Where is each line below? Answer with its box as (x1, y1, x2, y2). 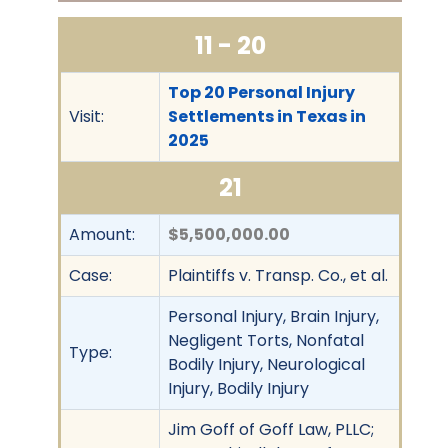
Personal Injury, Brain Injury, (168, 304, 379, 328)
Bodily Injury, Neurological (168, 352, 365, 376)
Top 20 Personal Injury (168, 80, 355, 104)
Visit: (69, 104, 104, 128)
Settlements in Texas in (168, 104, 366, 128)
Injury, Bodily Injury (168, 376, 309, 400)
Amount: (69, 222, 135, 246)
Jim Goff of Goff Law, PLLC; (168, 417, 374, 441)
